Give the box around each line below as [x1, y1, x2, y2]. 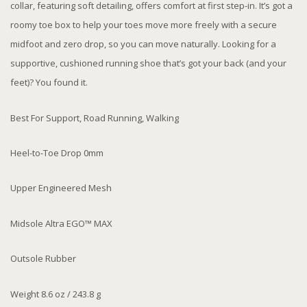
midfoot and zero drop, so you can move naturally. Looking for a [10, 38, 276, 51]
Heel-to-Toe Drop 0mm [10, 147, 103, 160]
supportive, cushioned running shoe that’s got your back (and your [10, 57, 286, 70]
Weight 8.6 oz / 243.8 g [10, 287, 101, 300]
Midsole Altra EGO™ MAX [10, 217, 112, 230]
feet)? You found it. [10, 76, 90, 89]
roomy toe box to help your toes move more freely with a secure [10, 19, 277, 32]
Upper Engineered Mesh [10, 182, 112, 195]
